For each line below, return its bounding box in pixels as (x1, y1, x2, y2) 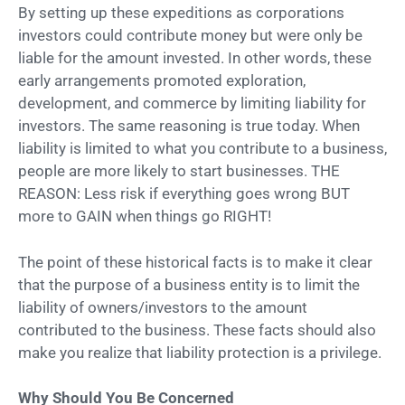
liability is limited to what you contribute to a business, (18, 139, 387, 158)
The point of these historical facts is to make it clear (18, 252, 372, 271)
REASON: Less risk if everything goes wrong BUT (18, 184, 350, 203)
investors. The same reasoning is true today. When (18, 117, 360, 136)
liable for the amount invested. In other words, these (18, 49, 372, 68)
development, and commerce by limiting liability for (18, 94, 366, 113)
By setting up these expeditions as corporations (18, 4, 344, 23)
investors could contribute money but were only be (18, 26, 363, 45)
